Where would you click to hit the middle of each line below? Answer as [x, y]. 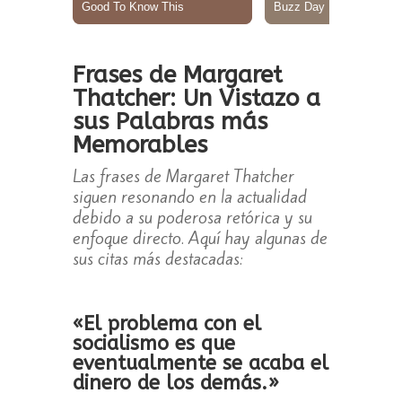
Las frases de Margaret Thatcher [183, 176]
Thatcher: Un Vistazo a [196, 99]
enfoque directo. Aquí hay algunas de [200, 238]
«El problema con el [166, 324]
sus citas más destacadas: [157, 259]
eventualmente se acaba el [200, 364]
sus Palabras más [170, 122]
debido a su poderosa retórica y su [192, 218]
